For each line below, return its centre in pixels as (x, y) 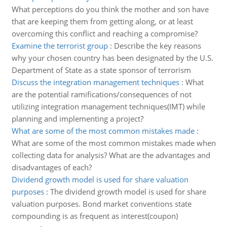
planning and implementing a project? (77, 119)
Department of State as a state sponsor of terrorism (101, 70)
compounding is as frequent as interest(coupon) (94, 216)
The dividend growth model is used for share (128, 192)
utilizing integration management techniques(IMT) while (108, 106)
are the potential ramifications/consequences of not (101, 94)
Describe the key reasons (157, 46)
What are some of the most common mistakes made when (113, 143)
